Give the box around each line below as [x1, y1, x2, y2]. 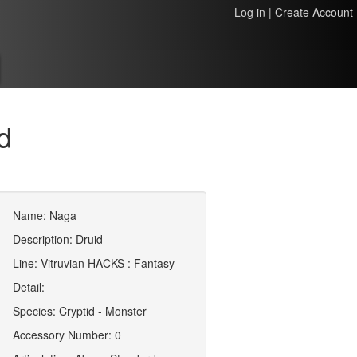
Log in [234, 4, 265, 20]
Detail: [13, 279, 45, 295]
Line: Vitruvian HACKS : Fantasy [13, 255, 175, 271]
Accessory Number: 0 [13, 327, 122, 343]
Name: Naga [13, 207, 77, 223]
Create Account [275, 4, 353, 20]
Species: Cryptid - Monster [13, 303, 147, 319]
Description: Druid [13, 231, 104, 247]
